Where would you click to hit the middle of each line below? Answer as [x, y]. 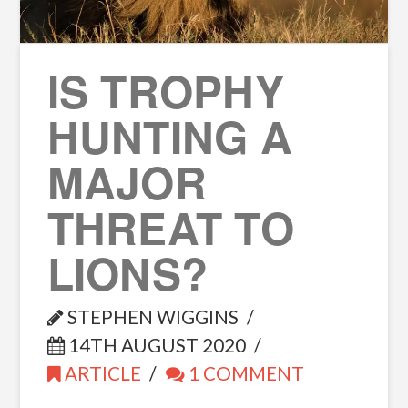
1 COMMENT [245, 373]
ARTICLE [101, 373]
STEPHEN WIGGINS [151, 316]
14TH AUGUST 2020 [155, 345]
